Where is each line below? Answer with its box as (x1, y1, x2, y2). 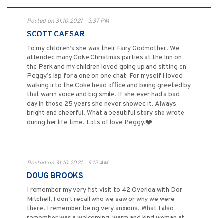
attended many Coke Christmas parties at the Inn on (27, 54, 182, 62)
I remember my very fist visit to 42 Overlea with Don (27, 186, 183, 195)
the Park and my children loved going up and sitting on (27, 63, 186, 72)
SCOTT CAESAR (27, 30, 85, 40)
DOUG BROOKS (27, 171, 83, 182)
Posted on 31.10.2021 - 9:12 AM (27, 159, 108, 167)
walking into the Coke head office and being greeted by (27, 81, 191, 90)
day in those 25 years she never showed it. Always (27, 100, 176, 109)
